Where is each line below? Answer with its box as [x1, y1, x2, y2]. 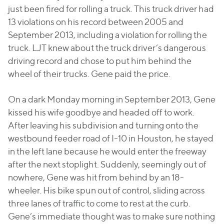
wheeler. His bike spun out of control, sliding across [8, 185, 205, 195]
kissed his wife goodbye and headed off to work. [8, 107, 194, 117]
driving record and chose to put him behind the [8, 55, 191, 66]
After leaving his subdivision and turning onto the [8, 120, 198, 130]
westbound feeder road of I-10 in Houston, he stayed [8, 133, 213, 143]
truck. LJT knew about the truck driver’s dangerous [8, 42, 206, 53]
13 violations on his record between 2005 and [8, 16, 183, 27]
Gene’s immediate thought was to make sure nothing [8, 211, 215, 221]
